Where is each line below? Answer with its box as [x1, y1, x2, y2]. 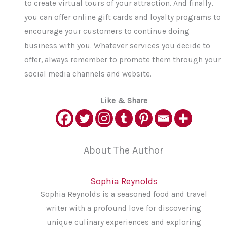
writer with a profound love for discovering [46, 203, 201, 213]
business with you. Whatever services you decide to [24, 41, 211, 51]
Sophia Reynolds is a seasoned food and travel [40, 189, 207, 199]
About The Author [84, 144, 164, 157]
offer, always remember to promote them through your [24, 55, 221, 65]
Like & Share [100, 96, 147, 106]
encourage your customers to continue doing [24, 27, 190, 36]
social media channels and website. [24, 69, 152, 79]
